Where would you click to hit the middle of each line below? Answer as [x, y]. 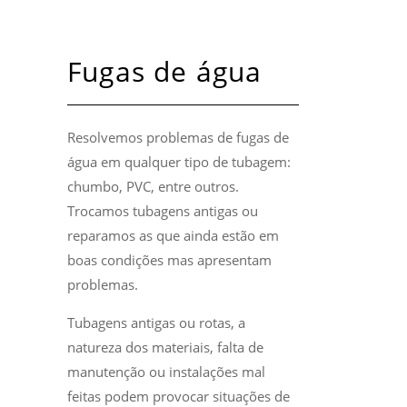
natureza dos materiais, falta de [165, 347]
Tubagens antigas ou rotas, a [156, 322]
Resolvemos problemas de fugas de [178, 137]
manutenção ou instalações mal [166, 371]
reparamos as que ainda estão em [173, 235]
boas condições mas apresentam [169, 259]
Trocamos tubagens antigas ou [163, 210]
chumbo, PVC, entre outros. [153, 186]
